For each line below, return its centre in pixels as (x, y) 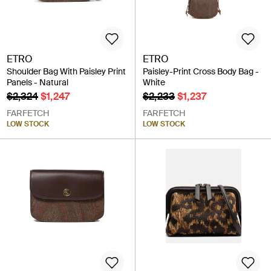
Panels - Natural (38, 82)
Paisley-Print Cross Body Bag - (201, 71)
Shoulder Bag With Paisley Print (66, 71)
